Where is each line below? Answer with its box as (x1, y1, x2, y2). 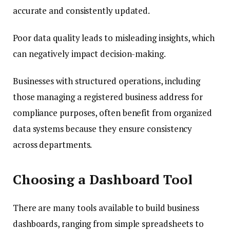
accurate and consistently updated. (13, 4, 150, 16)
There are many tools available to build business (13, 201, 199, 214)
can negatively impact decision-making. (13, 47, 166, 60)
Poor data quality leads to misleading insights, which (13, 31, 215, 44)
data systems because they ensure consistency (13, 123, 193, 135)
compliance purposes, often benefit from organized (13, 107, 212, 119)
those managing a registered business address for (13, 91, 203, 103)
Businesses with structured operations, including (13, 75, 200, 87)
